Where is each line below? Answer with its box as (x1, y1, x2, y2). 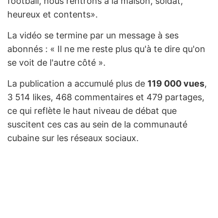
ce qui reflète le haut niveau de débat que (7, 106, 177, 116)
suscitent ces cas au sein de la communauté (7, 119, 187, 130)
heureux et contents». (7, 9, 98, 20)
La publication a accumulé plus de (7, 78, 147, 89)
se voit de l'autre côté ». (7, 57, 106, 68)
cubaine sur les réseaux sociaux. (7, 133, 139, 144)
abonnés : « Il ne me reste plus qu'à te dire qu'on (7, 44, 205, 54)
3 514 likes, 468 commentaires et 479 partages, (7, 92, 204, 103)
